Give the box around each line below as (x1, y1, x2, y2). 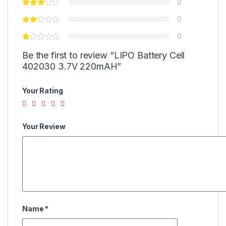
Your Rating (22, 86, 63, 95)
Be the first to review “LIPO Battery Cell (22, 50, 185, 61)
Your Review (22, 122, 66, 131)
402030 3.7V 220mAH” (22, 61, 122, 72)
